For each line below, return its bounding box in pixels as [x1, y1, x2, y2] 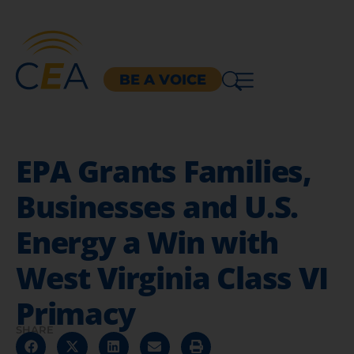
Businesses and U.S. [16, 185, 299, 227]
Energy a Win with [16, 220, 278, 262]
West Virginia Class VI [16, 256, 328, 298]
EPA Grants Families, [16, 149, 311, 191]
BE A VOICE [119, 70, 206, 88]
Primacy [16, 292, 135, 333]
